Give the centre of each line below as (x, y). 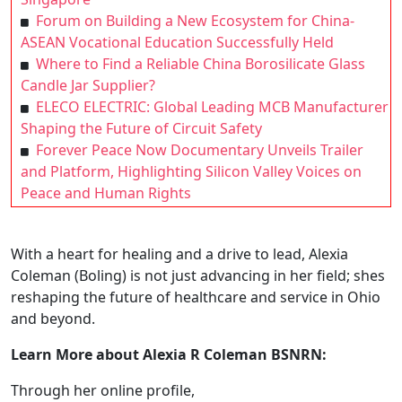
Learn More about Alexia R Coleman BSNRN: (170, 355)
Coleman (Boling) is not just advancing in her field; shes (198, 276)
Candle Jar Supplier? (88, 86)
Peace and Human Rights (106, 193)
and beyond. (53, 319)
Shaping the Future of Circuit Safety (141, 129)
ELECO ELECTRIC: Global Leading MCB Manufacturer (212, 107)
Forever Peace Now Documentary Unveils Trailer (200, 150)
